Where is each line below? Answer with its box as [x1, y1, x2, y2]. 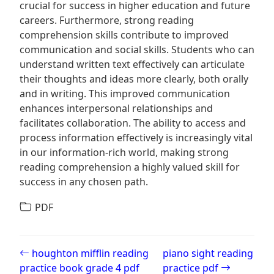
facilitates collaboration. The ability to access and [20, 116, 246, 130]
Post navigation [19, 234, 132, 254]
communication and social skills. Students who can [20, 43, 254, 56]
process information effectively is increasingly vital [20, 131, 253, 144]
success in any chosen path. [20, 175, 148, 188]
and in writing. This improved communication [20, 87, 230, 100]
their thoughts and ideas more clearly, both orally [20, 72, 248, 86]
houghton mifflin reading [29, 246, 149, 260]
